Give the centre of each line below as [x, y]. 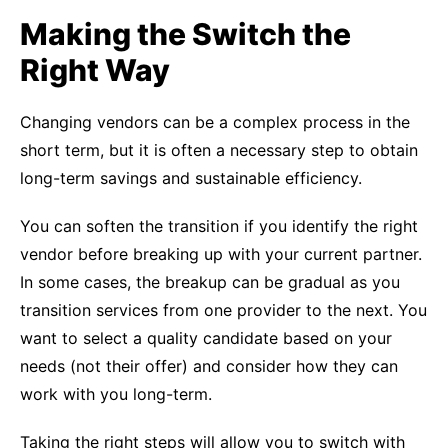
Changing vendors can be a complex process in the [215, 122]
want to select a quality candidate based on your [206, 338]
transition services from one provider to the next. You [223, 310]
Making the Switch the [185, 34]
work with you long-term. [116, 394]
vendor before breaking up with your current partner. [221, 254]
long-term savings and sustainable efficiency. [191, 178]
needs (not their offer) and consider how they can [209, 366]
